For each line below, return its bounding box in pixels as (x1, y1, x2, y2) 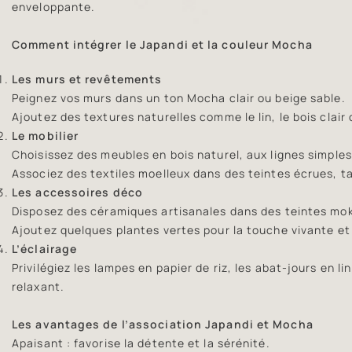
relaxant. (12, 278, 64, 294)
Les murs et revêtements (12, 71, 163, 86)
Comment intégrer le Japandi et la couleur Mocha (12, 36, 313, 52)
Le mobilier (12, 127, 79, 143)
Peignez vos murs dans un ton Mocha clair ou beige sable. (12, 90, 346, 105)
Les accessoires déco (12, 184, 143, 200)
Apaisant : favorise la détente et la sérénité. (12, 335, 270, 350)
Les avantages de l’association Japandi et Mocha (12, 316, 313, 332)
